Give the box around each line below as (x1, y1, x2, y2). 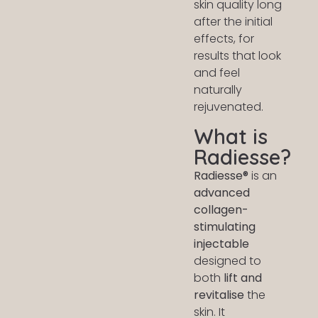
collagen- (194, 201, 249, 218)
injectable (194, 235, 250, 252)
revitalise (194, 286, 245, 303)
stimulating (194, 218, 256, 235)
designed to (194, 252, 262, 269)
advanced (194, 184, 251, 201)
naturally (194, 82, 243, 99)
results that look (194, 48, 282, 65)
